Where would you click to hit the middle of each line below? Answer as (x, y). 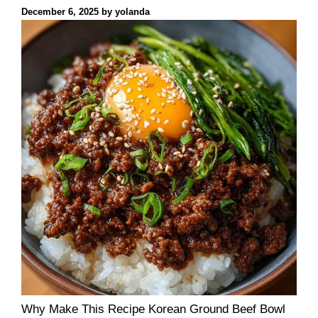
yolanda (132, 12)
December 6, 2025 (60, 12)
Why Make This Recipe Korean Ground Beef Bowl (153, 309)
